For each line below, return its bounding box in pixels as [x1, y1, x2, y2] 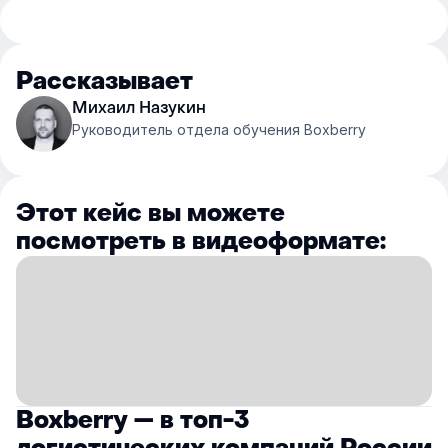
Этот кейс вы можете [16, 198, 285, 230]
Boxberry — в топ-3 [16, 405, 249, 437]
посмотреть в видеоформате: [16, 226, 386, 258]
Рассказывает [16, 66, 193, 98]
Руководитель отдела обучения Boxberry [72, 121, 366, 139]
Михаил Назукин [72, 97, 206, 119]
